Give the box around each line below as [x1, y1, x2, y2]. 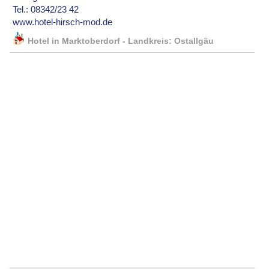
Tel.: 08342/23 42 [13, 5, 79, 15]
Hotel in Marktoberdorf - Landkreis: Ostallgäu [28, 37, 214, 46]
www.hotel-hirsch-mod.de [13, 17, 113, 28]
